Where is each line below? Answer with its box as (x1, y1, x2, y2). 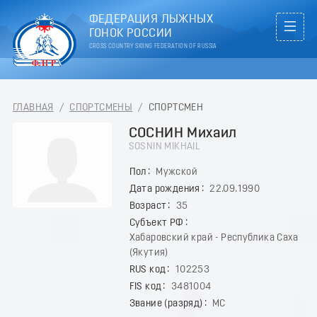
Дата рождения (129, 183, 200, 195)
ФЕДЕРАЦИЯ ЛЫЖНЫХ (88, 13, 213, 25)
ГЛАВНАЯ (13, 102, 54, 113)
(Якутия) (129, 247, 168, 258)
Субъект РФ (129, 217, 184, 229)
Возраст (129, 200, 167, 212)
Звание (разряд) (129, 298, 203, 309)
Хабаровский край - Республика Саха (129, 232, 299, 243)
